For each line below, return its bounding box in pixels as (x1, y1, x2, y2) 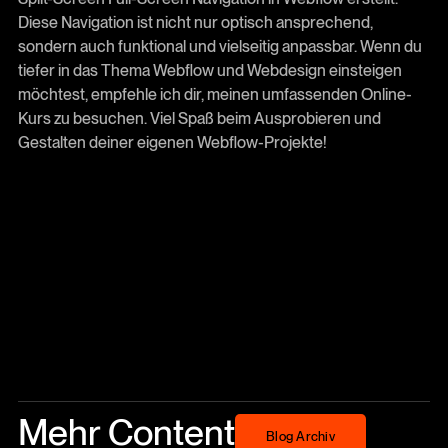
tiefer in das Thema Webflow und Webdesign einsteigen (17, 61, 402, 81)
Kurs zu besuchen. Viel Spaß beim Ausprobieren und (17, 109, 381, 129)
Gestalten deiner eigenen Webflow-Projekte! (17, 133, 327, 153)
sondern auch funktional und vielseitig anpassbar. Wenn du (17, 37, 422, 57)
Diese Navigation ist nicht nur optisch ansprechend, (17, 13, 373, 33)
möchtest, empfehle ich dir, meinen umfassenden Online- (17, 85, 412, 105)
